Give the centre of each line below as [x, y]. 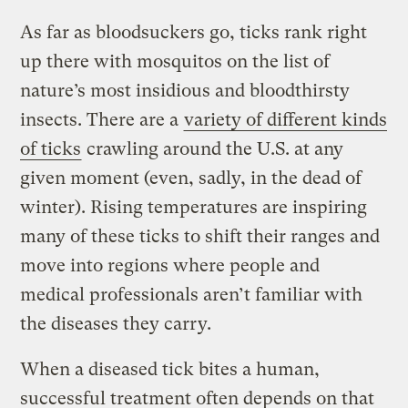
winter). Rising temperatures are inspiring [194, 208]
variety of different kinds [286, 120]
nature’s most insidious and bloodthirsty [185, 91]
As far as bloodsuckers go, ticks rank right [194, 33]
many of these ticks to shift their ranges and [200, 237]
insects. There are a [102, 120]
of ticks [51, 149]
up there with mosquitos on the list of [175, 62]
